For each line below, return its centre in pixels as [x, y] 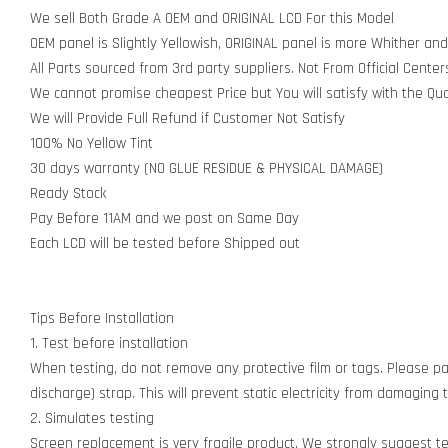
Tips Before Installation [102, 318]
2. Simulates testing [92, 418]
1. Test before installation [109, 343]
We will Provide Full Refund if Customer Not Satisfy [187, 118]
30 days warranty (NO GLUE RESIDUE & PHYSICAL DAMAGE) [206, 168]
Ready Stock [68, 193]
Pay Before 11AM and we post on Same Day [164, 218]
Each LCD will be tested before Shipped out [165, 243]
